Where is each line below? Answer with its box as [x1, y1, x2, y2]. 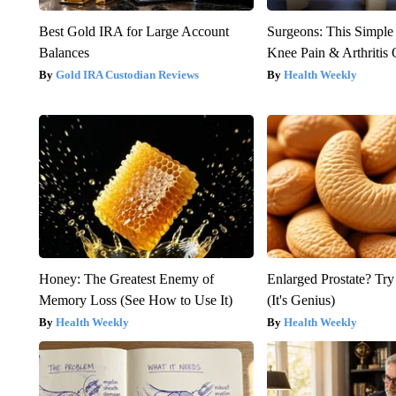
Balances [38, 45, 89, 61]
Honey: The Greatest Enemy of [38, 271, 214, 287]
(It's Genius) [267, 293, 336, 308]
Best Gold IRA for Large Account [38, 24, 229, 40]
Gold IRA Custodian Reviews [55, 68, 199, 82]
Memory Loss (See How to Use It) [38, 293, 232, 308]
